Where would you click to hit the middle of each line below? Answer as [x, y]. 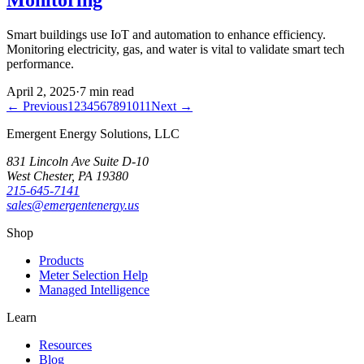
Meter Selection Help [93, 275]
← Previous [37, 106]
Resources [65, 344]
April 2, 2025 [41, 91]
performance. [40, 63]
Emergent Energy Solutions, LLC [93, 133]
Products [61, 260]
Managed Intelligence [94, 289]
